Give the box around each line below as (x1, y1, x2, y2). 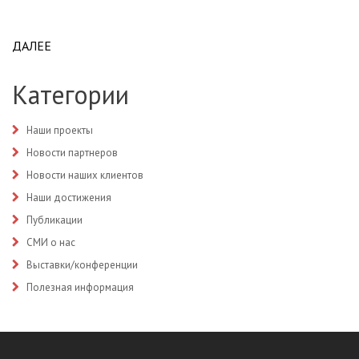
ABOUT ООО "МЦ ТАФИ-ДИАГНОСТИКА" (51, 38, 280, 54)
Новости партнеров (26, 146, 118, 159)
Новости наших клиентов (26, 168, 143, 182)
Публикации (26, 213, 83, 227)
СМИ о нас (26, 236, 75, 249)
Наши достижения (26, 191, 111, 204)
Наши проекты (26, 123, 93, 137)
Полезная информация (26, 280, 134, 294)
